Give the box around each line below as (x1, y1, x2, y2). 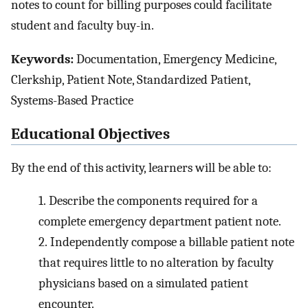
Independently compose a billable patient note (49, 234, 294, 250)
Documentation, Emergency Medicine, (74, 52, 276, 67)
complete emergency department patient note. (38, 214, 281, 230)
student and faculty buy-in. (11, 18, 154, 34)
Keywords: (11, 52, 74, 67)
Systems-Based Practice (11, 93, 133, 109)
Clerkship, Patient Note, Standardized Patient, (11, 72, 250, 88)
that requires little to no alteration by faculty (38, 255, 274, 271)
